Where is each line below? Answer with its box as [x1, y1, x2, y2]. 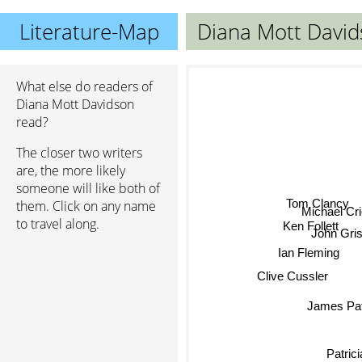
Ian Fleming [272, 249, 335, 263]
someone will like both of [16, 179, 160, 197]
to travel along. [16, 215, 99, 233]
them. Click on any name [16, 197, 156, 215]
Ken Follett [281, 217, 338, 231]
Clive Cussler [255, 271, 327, 285]
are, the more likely [16, 162, 125, 179]
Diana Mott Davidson [16, 95, 134, 113]
